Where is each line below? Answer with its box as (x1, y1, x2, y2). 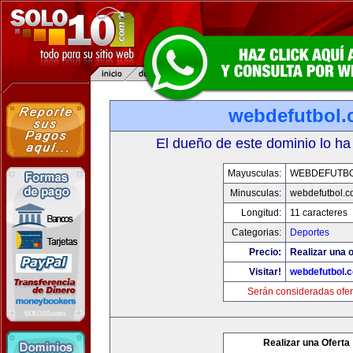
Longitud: (240, 207, 281, 218)
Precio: (248, 247, 281, 258)
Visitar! (248, 266, 281, 277)
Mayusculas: (227, 168, 281, 179)
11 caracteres (289, 207, 347, 218)
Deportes (289, 227, 329, 238)
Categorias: (231, 227, 281, 238)
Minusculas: (229, 188, 281, 199)
